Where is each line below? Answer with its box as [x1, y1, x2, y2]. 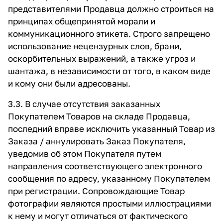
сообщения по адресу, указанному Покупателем [8, 173, 210, 184]
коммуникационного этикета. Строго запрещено [8, 28, 210, 39]
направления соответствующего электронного [8, 161, 202, 171]
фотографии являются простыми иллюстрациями [8, 198, 211, 209]
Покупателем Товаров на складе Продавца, [8, 111, 190, 121]
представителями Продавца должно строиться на [8, 3, 214, 14]
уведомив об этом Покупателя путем [8, 148, 161, 159]
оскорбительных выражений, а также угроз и [8, 53, 196, 64]
